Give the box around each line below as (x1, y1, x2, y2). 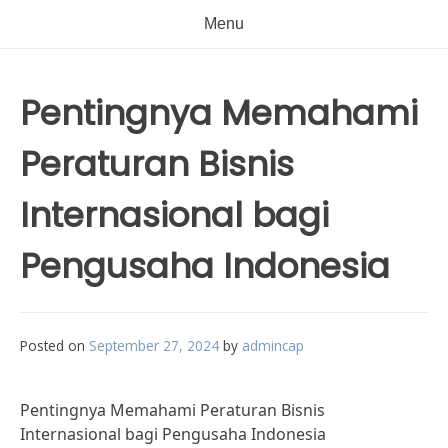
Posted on (20, 336, 89, 355)
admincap (242, 336, 304, 355)
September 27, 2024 (89, 336, 219, 355)
